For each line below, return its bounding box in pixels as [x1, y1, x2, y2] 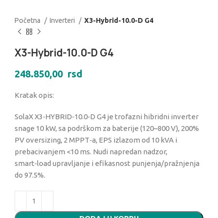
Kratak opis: [15, 91, 54, 99]
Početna [15, 17, 42, 24]
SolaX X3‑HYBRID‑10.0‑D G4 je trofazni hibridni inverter [15, 112, 199, 121]
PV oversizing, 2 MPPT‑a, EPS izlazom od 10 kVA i [15, 136, 177, 144]
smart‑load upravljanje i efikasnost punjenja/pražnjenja [15, 159, 200, 167]
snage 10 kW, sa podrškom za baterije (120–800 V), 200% [15, 124, 199, 132]
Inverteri [50, 17, 76, 24]
